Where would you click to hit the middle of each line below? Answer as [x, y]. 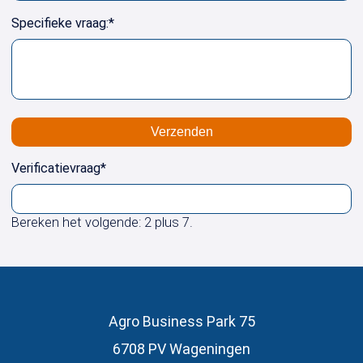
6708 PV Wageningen [181, 348]
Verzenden [181, 132]
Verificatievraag [56, 168]
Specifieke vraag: [60, 23]
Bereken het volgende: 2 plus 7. [102, 223]
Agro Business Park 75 [181, 321]
